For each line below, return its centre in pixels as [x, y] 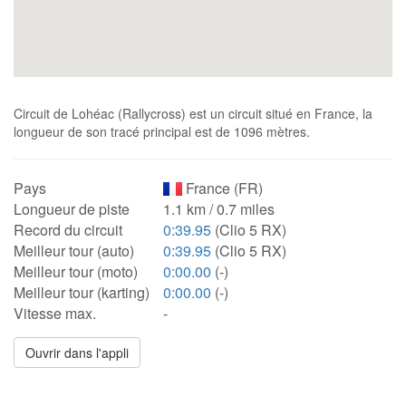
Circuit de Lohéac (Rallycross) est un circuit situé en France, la [193, 113]
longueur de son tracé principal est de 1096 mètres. [162, 131]
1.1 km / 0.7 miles [219, 209]
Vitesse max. [55, 313]
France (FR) [223, 188]
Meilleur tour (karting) [82, 292]
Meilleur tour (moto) [76, 271]
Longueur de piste [72, 209]
